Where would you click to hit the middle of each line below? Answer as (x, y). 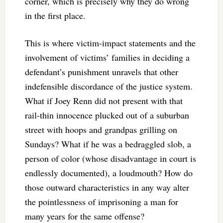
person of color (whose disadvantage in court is (110, 158)
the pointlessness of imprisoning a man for (101, 201)
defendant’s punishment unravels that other (101, 71)
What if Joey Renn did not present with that (104, 100)
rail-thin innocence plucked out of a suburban (107, 115)
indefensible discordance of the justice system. (109, 86)
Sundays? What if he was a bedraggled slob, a (108, 144)
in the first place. (55, 15)
